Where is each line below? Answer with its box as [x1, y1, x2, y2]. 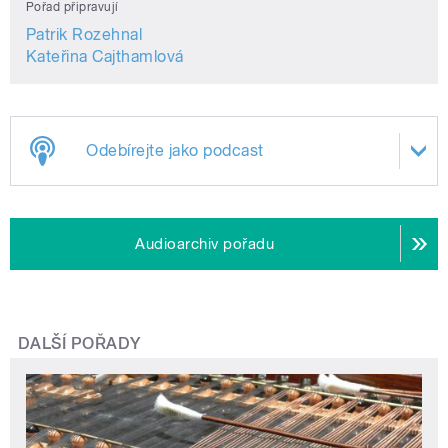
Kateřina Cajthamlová [26, 47, 184, 67]
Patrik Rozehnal [26, 25, 143, 45]
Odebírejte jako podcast [86, 141, 264, 161]
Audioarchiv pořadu [135, 234, 275, 253]
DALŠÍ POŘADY [18, 333, 141, 353]
